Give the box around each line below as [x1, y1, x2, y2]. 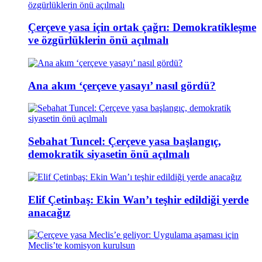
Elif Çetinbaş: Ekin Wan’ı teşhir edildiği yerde [28, 193, 249, 206]
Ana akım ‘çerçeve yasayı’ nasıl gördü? [28, 79, 216, 92]
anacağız [28, 206, 70, 219]
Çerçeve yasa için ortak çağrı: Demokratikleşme [28, 21, 256, 34]
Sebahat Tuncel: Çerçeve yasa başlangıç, [28, 135, 221, 148]
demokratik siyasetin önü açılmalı [28, 148, 189, 161]
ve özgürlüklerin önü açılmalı [28, 34, 168, 47]
